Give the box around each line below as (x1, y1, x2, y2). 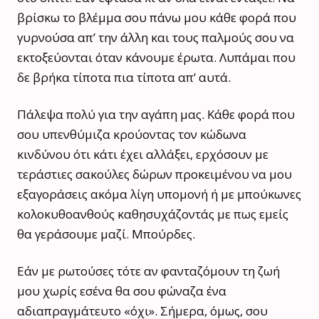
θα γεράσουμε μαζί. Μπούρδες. (17, 225, 195, 242)
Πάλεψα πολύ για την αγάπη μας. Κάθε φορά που (17, 105, 295, 122)
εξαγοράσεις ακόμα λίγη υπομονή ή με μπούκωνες (17, 185, 301, 202)
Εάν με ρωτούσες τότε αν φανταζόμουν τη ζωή (17, 262, 280, 279)
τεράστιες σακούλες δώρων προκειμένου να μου (17, 165, 292, 182)
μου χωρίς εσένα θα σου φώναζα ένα (17, 282, 226, 299)
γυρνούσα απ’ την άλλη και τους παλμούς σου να (17, 28, 294, 46)
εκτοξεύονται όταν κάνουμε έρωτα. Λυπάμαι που (17, 48, 296, 66)
